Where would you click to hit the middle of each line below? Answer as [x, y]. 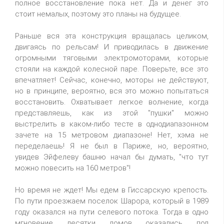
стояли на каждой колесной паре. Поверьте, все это [112, 69]
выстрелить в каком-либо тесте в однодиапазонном [112, 124]
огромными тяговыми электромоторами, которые [112, 58]
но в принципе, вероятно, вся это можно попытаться [112, 91]
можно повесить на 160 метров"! [73, 168]
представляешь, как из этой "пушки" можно [112, 113]
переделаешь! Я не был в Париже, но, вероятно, [112, 146]
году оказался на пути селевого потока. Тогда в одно [112, 212]
